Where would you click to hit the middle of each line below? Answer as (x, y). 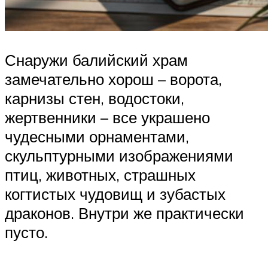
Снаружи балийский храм (96, 60)
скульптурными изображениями (119, 155)
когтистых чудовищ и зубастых (115, 194)
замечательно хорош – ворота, (113, 79)
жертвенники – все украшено (107, 117)
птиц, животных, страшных (100, 174)
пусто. (26, 232)
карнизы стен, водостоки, (95, 98)
